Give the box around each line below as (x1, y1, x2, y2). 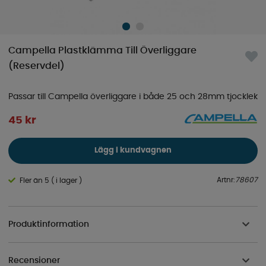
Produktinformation (8, 220, 89, 229)
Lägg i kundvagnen (94, 147, 172, 155)
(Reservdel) (8, 61, 65, 71)
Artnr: (217, 176, 235, 184)
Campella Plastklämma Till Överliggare (8, 46, 197, 56)
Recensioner (8, 256, 60, 265)
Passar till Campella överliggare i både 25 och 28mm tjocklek (8, 93, 258, 102)
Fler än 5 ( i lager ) (20, 177, 82, 185)
